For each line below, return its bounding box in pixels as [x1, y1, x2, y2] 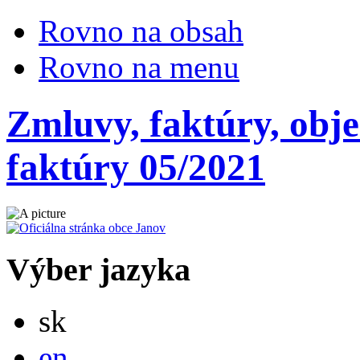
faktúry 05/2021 [6, 146, 265, 189]
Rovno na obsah [39, 14, 243, 48]
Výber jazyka [6, 251, 190, 288]
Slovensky [66, 302, 119, 317]
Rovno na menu [39, 50, 239, 84]
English [67, 338, 106, 353]
